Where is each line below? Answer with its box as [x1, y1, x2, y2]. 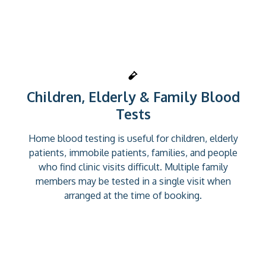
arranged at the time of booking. [64, 189, 202, 201]
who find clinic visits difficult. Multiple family [38, 160, 228, 173]
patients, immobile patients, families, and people [28, 146, 237, 159]
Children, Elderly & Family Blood [26, 87, 240, 105]
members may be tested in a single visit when [35, 175, 231, 187]
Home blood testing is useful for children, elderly [28, 132, 238, 144]
